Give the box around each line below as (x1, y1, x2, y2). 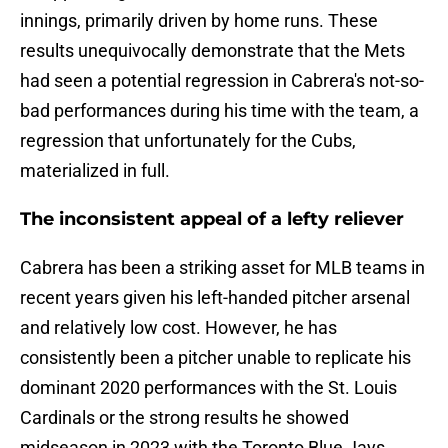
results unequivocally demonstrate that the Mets (20, 40, 405, 62)
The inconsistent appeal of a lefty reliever (20, 208, 404, 231)
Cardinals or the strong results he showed (20, 407, 349, 429)
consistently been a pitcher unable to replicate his (20, 347, 411, 369)
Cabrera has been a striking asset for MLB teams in (20, 257, 425, 279)
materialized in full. (20, 160, 170, 182)
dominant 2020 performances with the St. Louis (20, 377, 397, 399)
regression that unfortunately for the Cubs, (20, 130, 356, 152)
